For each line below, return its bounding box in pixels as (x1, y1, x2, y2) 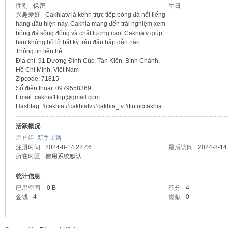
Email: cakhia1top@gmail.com (15, 94, 100, 101)
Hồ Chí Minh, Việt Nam (15, 66, 79, 73)
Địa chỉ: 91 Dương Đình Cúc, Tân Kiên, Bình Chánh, (15, 57, 160, 64)
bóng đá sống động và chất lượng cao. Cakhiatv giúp (15, 30, 162, 37)
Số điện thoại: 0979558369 (15, 84, 91, 92)
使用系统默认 (45, 153, 82, 160)
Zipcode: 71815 (15, 75, 59, 82)
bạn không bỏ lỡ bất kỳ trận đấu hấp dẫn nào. (15, 39, 141, 46)
